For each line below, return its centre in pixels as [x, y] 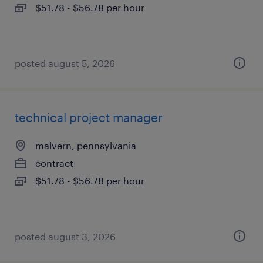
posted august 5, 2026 [65, 63]
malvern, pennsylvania [86, 145]
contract [54, 163]
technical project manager [89, 117]
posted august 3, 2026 [65, 236]
